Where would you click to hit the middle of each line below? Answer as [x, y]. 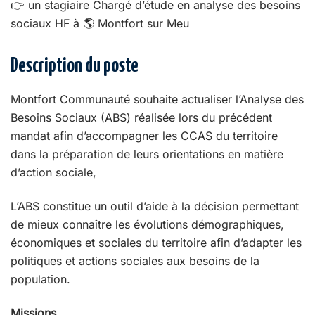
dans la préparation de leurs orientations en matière [147, 154]
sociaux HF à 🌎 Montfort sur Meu [102, 23]
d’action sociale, [53, 173]
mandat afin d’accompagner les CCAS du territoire [144, 136]
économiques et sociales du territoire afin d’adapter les [156, 243]
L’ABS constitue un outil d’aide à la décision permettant [155, 206]
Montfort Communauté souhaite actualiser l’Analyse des [157, 99]
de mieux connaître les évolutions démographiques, [147, 225]
